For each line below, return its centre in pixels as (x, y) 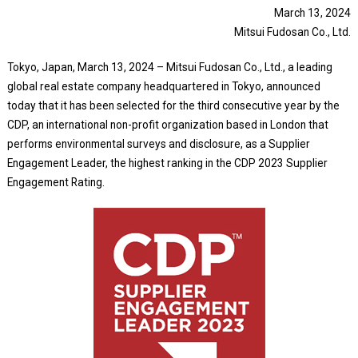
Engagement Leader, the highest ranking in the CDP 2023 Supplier (167, 163)
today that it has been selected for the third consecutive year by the (173, 105)
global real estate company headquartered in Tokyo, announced (163, 86)
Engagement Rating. (56, 182)
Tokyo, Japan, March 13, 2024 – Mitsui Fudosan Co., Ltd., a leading (169, 67)
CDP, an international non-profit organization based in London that (167, 124)
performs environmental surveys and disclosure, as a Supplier (158, 143)
